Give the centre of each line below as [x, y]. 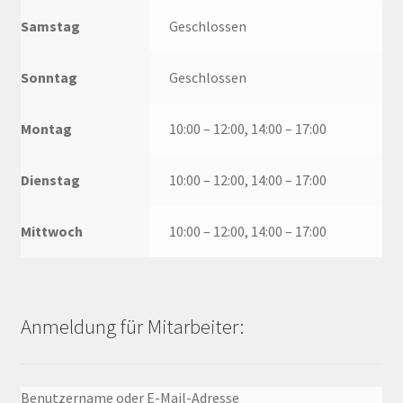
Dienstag [50, 179]
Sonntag [49, 77]
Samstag [50, 26]
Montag [46, 128]
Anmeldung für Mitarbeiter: [132, 326]
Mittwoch [51, 231]
